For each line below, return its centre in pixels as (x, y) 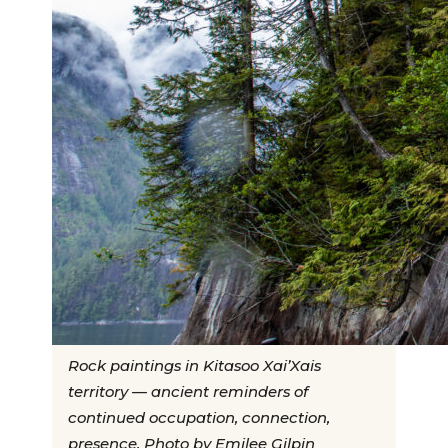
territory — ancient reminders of (188, 392)
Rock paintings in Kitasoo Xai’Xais (194, 366)
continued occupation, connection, (199, 418)
